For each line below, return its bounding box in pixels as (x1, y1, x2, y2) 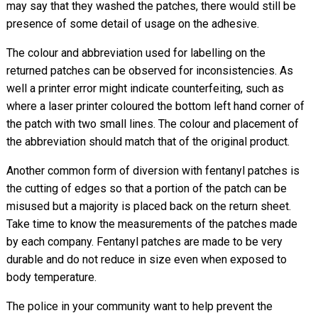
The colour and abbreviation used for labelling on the (6, 45, 265, 60)
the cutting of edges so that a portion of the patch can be (6, 181, 287, 195)
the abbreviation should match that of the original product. (6, 134, 290, 148)
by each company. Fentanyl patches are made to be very (6, 234, 283, 248)
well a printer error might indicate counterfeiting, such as (6, 81, 284, 95)
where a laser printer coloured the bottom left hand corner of (6, 99, 305, 113)
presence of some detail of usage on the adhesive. (6, 16, 259, 31)
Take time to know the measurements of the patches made (6, 216, 297, 231)
